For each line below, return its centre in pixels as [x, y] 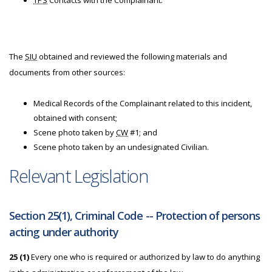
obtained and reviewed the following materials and [132, 56]
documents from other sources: [67, 72]
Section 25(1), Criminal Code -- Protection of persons [134, 216]
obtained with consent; [75, 118]
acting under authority [64, 232]
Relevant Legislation [79, 176]
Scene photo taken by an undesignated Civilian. [121, 147]
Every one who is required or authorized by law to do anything [144, 257]
